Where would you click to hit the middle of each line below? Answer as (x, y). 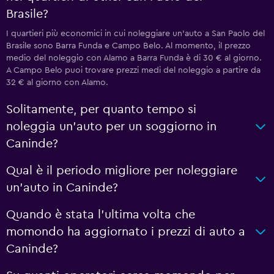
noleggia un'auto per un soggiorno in (111, 127)
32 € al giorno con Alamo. (57, 83)
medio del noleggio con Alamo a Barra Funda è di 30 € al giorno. (134, 58)
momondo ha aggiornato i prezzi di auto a (126, 232)
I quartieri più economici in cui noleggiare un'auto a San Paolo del (135, 34)
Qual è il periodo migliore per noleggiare (122, 171)
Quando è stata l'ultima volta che (101, 215)
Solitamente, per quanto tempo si (101, 109)
